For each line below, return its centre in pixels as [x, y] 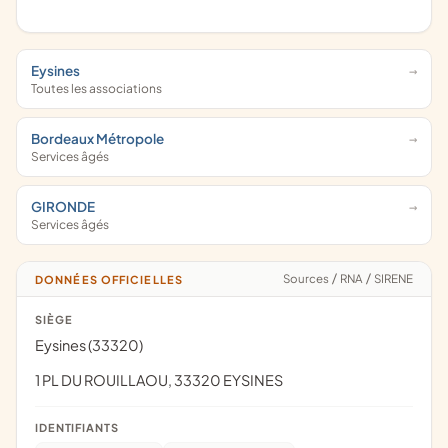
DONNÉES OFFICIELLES [113, 279]
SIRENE [392, 278]
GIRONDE [63, 206]
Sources [310, 278]
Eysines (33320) [89, 345]
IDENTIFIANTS [77, 427]
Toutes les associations [96, 88]
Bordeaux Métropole [97, 138]
